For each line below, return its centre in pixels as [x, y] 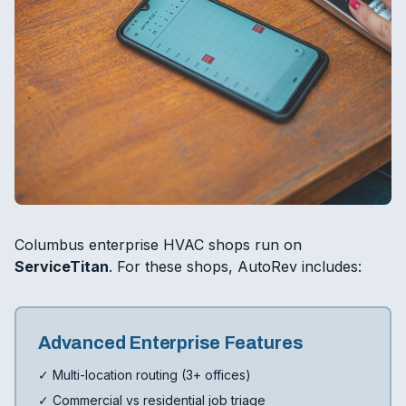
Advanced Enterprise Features [171, 343]
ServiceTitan [62, 266]
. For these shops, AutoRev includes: [235, 266]
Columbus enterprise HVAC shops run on [158, 245]
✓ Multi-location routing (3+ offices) [145, 375]
